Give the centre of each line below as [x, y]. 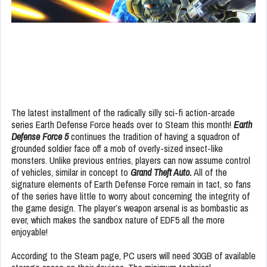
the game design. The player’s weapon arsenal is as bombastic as [130, 208]
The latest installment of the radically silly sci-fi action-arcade [123, 112]
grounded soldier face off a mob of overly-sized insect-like [117, 148]
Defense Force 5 [40, 136]
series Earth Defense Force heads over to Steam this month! [122, 124]
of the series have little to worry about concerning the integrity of [131, 196]
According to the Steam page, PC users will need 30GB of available [133, 255]
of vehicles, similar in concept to [71, 172]
